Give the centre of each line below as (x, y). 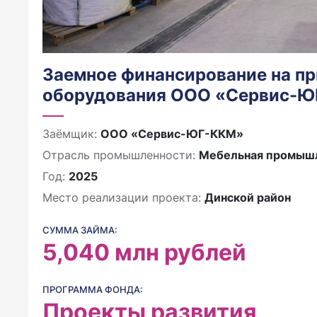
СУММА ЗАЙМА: (80, 230)
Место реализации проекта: (123, 197)
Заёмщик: (71, 134)
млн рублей (180, 252)
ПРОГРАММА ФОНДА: (93, 289)
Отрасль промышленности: (121, 155)
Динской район (248, 197)
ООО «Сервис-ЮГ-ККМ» (172, 134)
